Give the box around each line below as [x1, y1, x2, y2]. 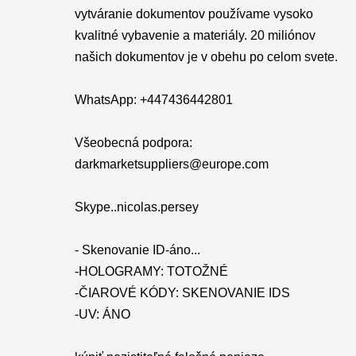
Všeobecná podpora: [75, 136, 192, 149]
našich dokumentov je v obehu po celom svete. [75, 50, 338, 64]
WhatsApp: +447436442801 [75, 93, 233, 106]
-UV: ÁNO [75, 308, 130, 321]
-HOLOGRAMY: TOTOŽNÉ [75, 265, 228, 278]
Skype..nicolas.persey [75, 200, 199, 214]
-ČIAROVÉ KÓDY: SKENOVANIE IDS [75, 286, 290, 300]
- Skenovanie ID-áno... [75, 243, 200, 257]
